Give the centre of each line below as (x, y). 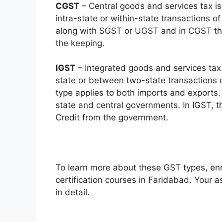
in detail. (73, 193)
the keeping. (80, 43)
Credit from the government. (112, 118)
